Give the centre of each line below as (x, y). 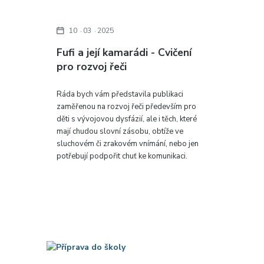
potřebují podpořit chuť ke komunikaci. (122, 156)
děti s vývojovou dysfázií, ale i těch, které (127, 119)
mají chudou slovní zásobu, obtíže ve (120, 131)
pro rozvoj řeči (92, 67)
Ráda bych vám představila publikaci (120, 94)
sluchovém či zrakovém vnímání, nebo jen (128, 143)
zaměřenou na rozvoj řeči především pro (127, 106)
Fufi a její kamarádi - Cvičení (124, 53)
